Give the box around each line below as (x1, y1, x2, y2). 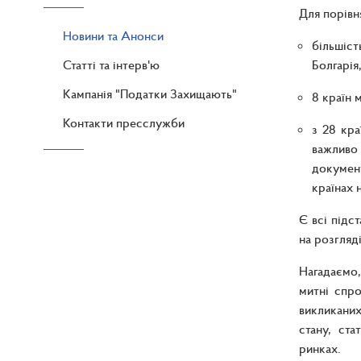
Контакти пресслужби (63, 114, 185, 131)
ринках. (298, 340, 344, 357)
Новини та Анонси (63, 27, 164, 44)
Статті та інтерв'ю (63, 56, 160, 73)
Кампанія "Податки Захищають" (63, 85, 237, 102)
